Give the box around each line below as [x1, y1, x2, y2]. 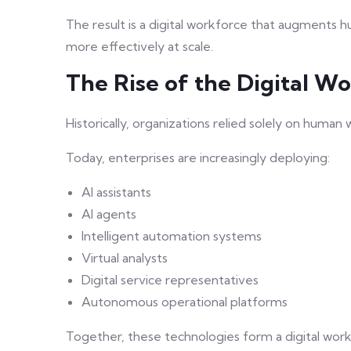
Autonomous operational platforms [81, 294, 288, 310]
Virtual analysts [81, 250, 168, 266]
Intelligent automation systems [81, 228, 262, 244]
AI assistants [81, 184, 151, 201]
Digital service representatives [81, 272, 259, 288]
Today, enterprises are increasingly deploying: [66, 150, 330, 166]
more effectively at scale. [66, 38, 213, 55]
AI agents [81, 206, 136, 223]
